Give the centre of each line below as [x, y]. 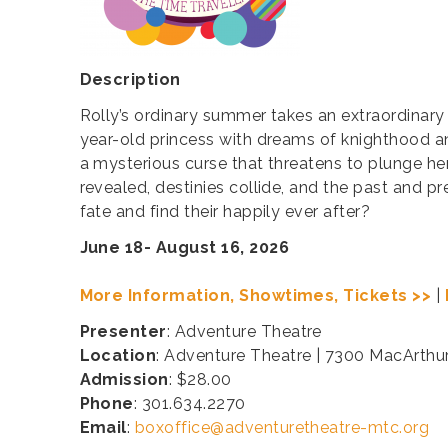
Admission [124, 380]
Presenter [123, 332]
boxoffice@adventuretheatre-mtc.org [282, 428]
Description [130, 80]
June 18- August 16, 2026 [184, 248]
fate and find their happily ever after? [227, 212]
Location [118, 356]
